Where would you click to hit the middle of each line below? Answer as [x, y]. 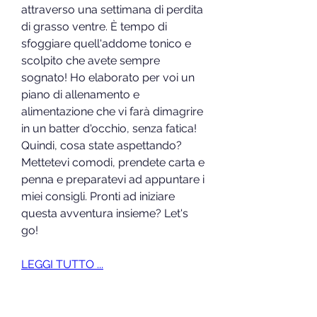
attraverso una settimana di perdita [112, 9]
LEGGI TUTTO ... [62, 264]
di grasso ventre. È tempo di [94, 26]
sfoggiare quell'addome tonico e [106, 43]
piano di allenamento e [80, 94]
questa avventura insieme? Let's [105, 213]
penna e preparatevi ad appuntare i [113, 179]
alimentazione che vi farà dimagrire [112, 111]
